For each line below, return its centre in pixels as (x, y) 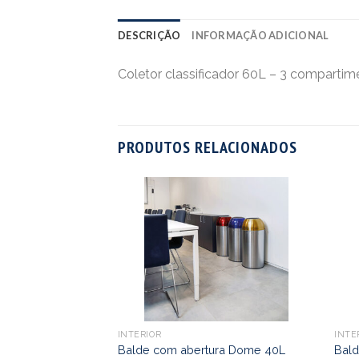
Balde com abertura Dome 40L (201, 350)
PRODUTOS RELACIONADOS (208, 147)
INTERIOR (139, 334)
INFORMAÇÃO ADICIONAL (260, 35)
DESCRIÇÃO (149, 35)
